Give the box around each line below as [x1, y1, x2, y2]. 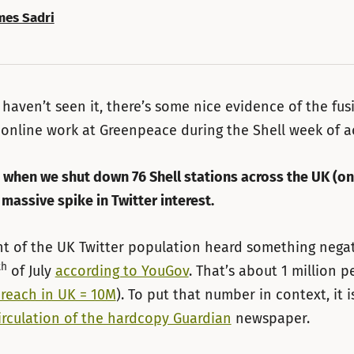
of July [6, 262, 55, 280]
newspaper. [231, 309, 310, 327]
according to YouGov [55, 262, 189, 280]
